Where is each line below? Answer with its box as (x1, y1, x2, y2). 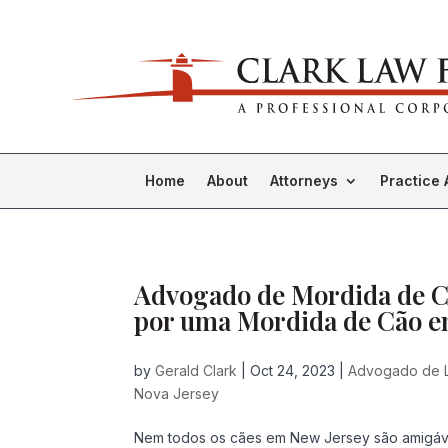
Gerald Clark (155, 362, 238, 379)
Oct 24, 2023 (250, 362, 336, 379)
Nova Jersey (134, 385, 220, 402)
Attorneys (270, 172, 338, 189)
